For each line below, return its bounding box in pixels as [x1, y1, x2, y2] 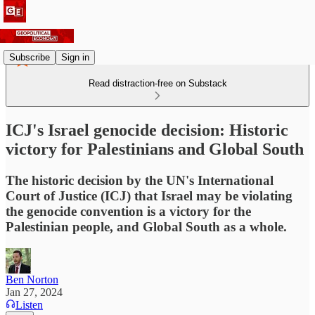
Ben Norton [6, 273, 58, 285]
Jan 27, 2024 [6, 285, 63, 298]
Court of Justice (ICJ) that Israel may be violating [6, 188, 292, 203]
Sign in [61, 51, 89, 63]
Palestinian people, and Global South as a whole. [6, 219, 287, 234]
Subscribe [9, 51, 50, 63]
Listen [15, 298, 43, 311]
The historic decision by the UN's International [6, 172, 274, 188]
